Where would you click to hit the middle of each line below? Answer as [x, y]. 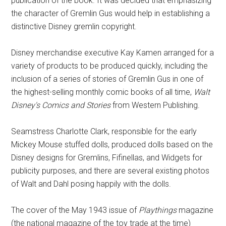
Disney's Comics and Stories [61, 105]
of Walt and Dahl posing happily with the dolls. [91, 184]
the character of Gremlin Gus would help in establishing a [111, 14]
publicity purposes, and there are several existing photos [110, 171]
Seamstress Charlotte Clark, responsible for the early [104, 132]
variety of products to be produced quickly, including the [110, 66]
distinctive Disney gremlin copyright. [74, 27]
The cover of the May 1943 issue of [75, 210]
